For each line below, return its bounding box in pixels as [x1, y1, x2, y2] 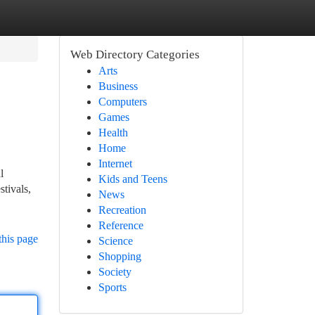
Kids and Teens [98, 173, 167, 185]
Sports [98, 281, 127, 293]
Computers [98, 96, 147, 108]
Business [98, 80, 138, 92]
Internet [98, 157, 132, 169]
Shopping [98, 250, 141, 262]
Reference [98, 219, 143, 231]
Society [98, 266, 131, 278]
